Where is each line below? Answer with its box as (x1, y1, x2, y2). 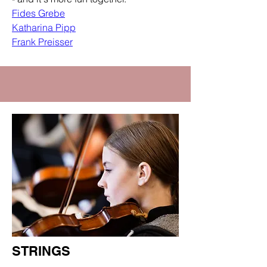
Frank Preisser (12, 36, 73, 48)
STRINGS (12, 243, 70, 259)
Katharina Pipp (12, 21, 76, 33)
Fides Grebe (12, 7, 65, 19)
